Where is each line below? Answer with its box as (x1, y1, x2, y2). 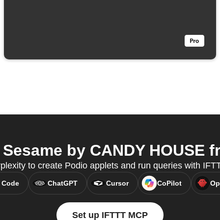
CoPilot (157, 179, 182, 188)
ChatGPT (47, 179, 78, 188)
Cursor (106, 179, 129, 188)
